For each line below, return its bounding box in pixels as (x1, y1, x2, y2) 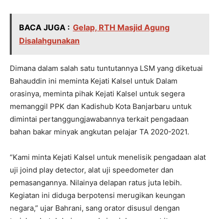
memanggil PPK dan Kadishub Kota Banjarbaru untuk (10, 102, 192, 111)
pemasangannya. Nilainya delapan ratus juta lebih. (10, 178, 182, 188)
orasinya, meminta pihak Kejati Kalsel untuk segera (10, 89, 185, 99)
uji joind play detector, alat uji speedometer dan (10, 165, 174, 175)
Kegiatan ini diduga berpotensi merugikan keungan (10, 191, 185, 200)
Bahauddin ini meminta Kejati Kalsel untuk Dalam (10, 76, 177, 86)
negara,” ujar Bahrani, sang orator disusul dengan (10, 203, 180, 213)
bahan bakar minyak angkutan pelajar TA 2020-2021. (10, 127, 189, 137)
